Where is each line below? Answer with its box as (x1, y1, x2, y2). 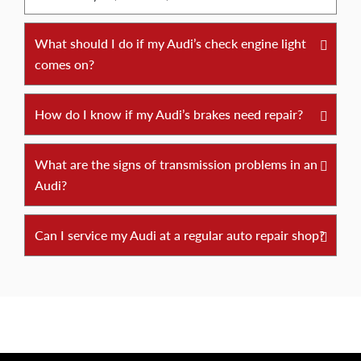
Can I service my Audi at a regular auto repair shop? (35, 225, 325, 244)
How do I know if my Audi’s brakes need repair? (35, 104, 303, 123)
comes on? (35, 54, 94, 73)
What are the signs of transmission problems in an (35, 154, 317, 173)
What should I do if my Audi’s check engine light (35, 33, 306, 52)
